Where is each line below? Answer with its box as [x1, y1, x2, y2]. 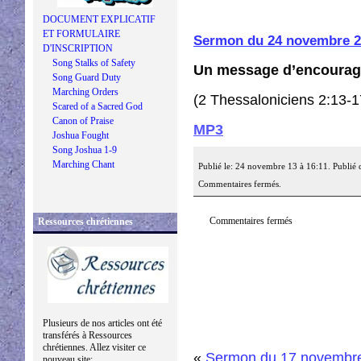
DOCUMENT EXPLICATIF [43, 14, 156, 25]
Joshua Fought [52, 130, 109, 141]
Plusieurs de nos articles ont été [43, 317, 162, 329]
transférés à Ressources [43, 330, 132, 341]
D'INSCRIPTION [43, 43, 113, 54]
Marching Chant [52, 159, 114, 170]
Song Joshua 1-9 [52, 144, 117, 156]
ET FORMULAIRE [43, 28, 120, 39]
